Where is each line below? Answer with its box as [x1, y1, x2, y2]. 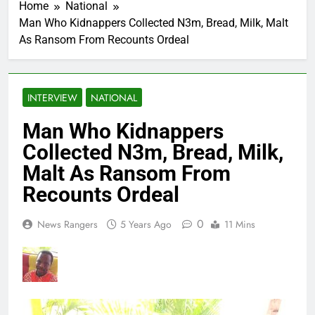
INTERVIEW [27, 91, 77, 105]
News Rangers [37, 217, 98, 232]
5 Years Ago [120, 217, 172, 232]
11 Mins [224, 217, 255, 232]
